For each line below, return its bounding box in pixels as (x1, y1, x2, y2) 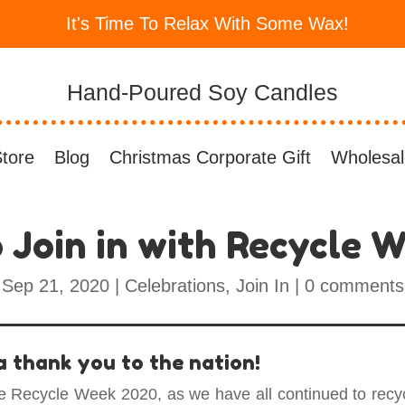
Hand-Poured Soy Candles (67, 80, 338, 105)
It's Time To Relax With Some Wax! (66, 14, 349, 33)
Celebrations (124, 276, 225, 296)
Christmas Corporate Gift (109, 147, 311, 167)
